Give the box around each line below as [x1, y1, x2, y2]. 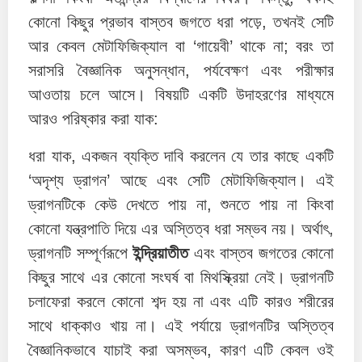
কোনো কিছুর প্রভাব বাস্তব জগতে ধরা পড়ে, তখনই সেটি [28, 13, 334, 32]
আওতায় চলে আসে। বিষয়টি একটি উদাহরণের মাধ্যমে [28, 86, 334, 104]
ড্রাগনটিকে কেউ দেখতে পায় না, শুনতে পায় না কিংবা [28, 196, 334, 214]
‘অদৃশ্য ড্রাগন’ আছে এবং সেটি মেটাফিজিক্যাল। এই [28, 171, 334, 190]
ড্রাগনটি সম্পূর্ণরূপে [28, 244, 133, 263]
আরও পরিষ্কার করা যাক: [28, 110, 158, 128]
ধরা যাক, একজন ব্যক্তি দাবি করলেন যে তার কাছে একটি [28, 147, 334, 166]
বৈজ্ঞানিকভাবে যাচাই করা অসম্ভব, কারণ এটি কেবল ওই [28, 341, 334, 360]
